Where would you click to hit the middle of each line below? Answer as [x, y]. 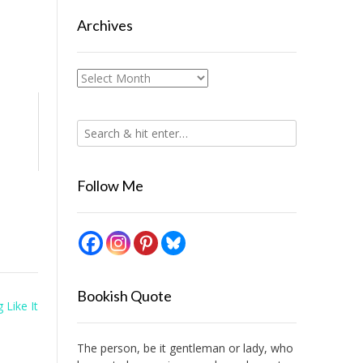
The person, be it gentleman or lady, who [185, 348]
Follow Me [110, 186]
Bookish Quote [124, 296]
